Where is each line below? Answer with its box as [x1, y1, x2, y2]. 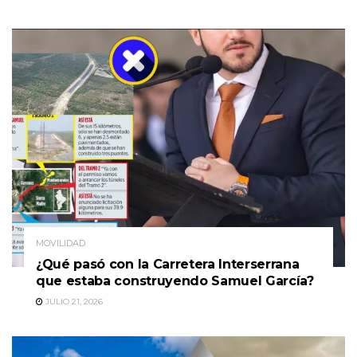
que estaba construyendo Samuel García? [36, 273, 314, 288]
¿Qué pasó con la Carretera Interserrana [36, 256, 300, 272]
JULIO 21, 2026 [43, 296, 103, 307]
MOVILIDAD [36, 237, 85, 249]
